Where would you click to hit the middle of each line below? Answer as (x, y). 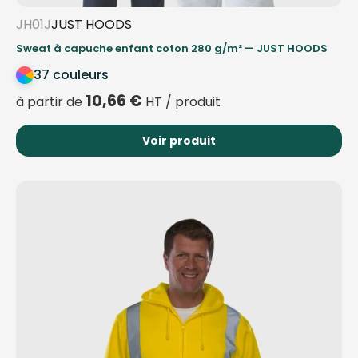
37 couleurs (71, 75)
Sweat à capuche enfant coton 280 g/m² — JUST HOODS (172, 49)
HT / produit (181, 102)
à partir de (51, 102)
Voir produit (179, 141)
